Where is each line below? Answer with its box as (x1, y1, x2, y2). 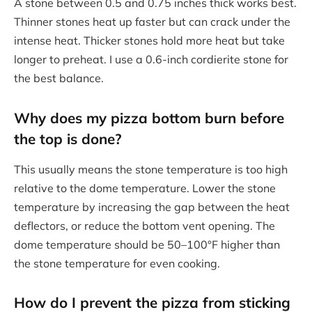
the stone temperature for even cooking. (14, 256, 220, 270)
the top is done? (14, 130, 122, 148)
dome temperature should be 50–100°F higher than (14, 237, 280, 251)
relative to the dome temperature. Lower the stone (14, 180, 276, 195)
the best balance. (14, 71, 104, 86)
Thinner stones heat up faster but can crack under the (14, 15, 290, 29)
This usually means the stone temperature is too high (14, 162, 288, 176)
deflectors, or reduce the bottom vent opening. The (14, 218, 275, 233)
